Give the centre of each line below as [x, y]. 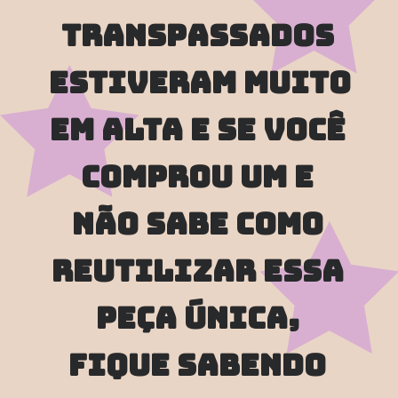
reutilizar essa [197, 271]
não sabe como [197, 223]
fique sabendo [198, 365]
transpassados [197, 35]
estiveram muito [200, 82]
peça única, [197, 318]
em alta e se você [197, 129]
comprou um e [198, 176]
